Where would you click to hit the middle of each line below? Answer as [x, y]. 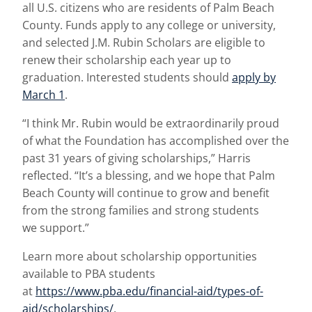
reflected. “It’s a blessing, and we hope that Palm [149, 175]
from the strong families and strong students [141, 210]
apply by [254, 77]
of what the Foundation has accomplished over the [156, 140]
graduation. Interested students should [127, 77]
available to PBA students [89, 273]
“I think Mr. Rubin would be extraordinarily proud [151, 123]
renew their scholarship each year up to [127, 60]
